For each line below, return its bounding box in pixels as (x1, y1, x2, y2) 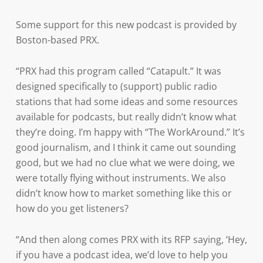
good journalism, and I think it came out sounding (15, 141, 236, 154)
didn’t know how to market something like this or (15, 187, 232, 200)
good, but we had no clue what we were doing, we (15, 156, 235, 169)
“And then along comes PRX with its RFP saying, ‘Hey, (15, 233, 247, 246)
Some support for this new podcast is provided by (15, 18, 237, 31)
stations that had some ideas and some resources (15, 95, 238, 108)
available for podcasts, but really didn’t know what (15, 110, 237, 123)
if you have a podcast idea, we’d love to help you (15, 248, 228, 261)
